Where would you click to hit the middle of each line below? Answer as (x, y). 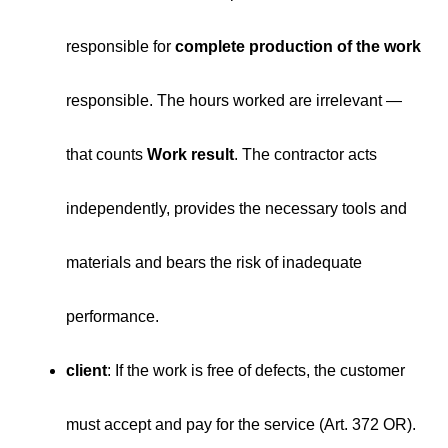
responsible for (120, 46)
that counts (106, 154)
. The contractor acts (305, 154)
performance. (112, 316)
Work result (190, 154)
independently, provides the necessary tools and (236, 208)
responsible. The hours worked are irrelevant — (234, 100)
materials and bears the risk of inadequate (214, 262)
